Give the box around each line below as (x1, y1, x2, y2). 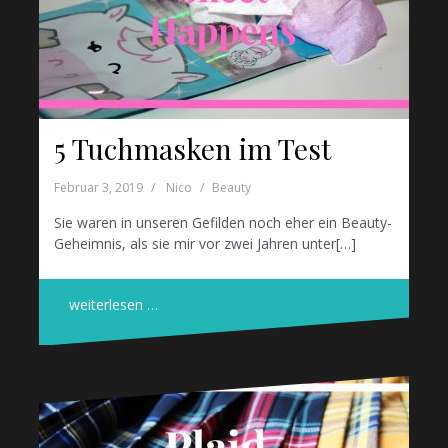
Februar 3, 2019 (54, 179, 143, 197)
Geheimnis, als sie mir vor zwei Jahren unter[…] (54, 234, 356, 254)
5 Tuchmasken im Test (54, 130, 331, 168)
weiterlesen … (69, 295, 158, 315)
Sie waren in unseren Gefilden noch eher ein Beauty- (54, 213, 392, 233)
